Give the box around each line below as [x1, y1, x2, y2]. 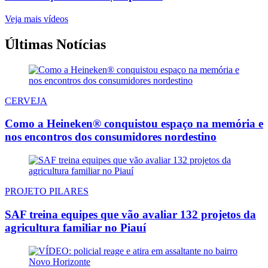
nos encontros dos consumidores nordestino [5, 130, 217, 144]
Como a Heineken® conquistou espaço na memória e [5, 117, 263, 130]
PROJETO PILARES [5, 186, 89, 197]
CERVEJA [5, 95, 47, 106]
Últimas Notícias [5, 36, 106, 52]
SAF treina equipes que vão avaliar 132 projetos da [5, 208, 256, 221]
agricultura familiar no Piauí [5, 221, 146, 234]
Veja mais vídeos [5, 13, 68, 24]
